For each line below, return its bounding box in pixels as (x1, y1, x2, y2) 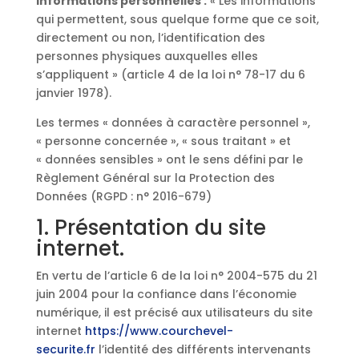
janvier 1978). (35, 85, 111, 101)
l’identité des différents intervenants (95, 341, 311, 357)
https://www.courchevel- (84, 323, 233, 339)
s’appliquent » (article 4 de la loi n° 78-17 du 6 (35, 67, 305, 83)
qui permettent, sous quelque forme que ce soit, (35, 11, 319, 27)
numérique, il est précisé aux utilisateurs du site (35, 305, 313, 321)
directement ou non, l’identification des (35, 30, 265, 46)
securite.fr (35, 341, 95, 357)
